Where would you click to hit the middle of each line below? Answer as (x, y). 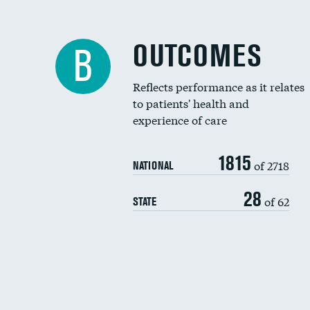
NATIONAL (153, 165)
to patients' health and (191, 103)
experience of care (180, 119)
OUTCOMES (197, 56)
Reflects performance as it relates (219, 86)
